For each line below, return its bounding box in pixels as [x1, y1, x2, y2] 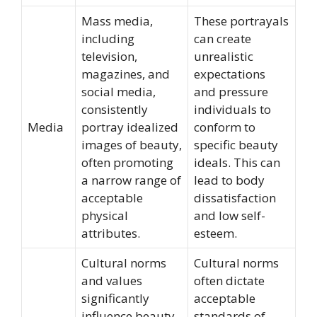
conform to [194, 118, 255, 135]
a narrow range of [81, 171, 181, 188]
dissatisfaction [194, 189, 276, 206]
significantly [81, 289, 149, 306]
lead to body [194, 171, 265, 188]
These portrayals [194, 12, 289, 29]
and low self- [194, 207, 265, 224]
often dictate [194, 272, 265, 289]
